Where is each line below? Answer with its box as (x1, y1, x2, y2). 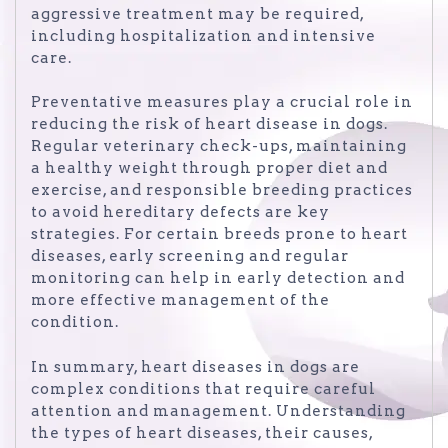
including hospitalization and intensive (31, 26, 376, 45)
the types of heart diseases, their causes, (31, 423, 373, 442)
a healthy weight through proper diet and (31, 159, 388, 178)
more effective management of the (31, 291, 330, 310)
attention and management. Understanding (31, 401, 406, 420)
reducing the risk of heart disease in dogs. (31, 115, 388, 134)
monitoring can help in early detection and (31, 269, 405, 288)
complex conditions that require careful (31, 379, 376, 398)
